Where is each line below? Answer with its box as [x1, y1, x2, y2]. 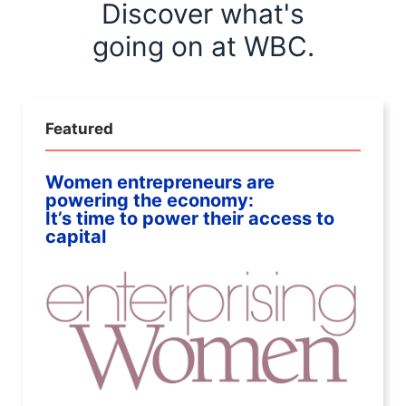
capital [45, 226, 106, 248]
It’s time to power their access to [45, 208, 334, 230]
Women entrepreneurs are [45, 171, 275, 194]
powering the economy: [45, 189, 254, 212]
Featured [45, 120, 113, 139]
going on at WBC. [92, 30, 314, 63]
